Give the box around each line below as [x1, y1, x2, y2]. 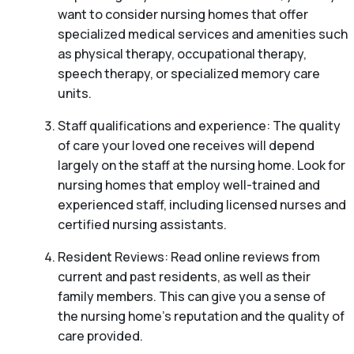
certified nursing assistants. [57, 216, 227, 234]
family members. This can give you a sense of [57, 288, 326, 306]
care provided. [57, 327, 143, 345]
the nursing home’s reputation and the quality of [57, 307, 345, 326]
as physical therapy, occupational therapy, [57, 45, 307, 63]
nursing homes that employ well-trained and [57, 176, 320, 194]
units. [57, 85, 92, 103]
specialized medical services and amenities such [57, 25, 348, 43]
